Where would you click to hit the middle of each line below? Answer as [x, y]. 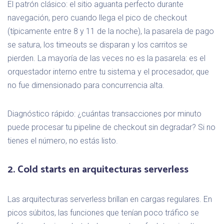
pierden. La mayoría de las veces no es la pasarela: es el [106, 58]
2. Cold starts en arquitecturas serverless [98, 169]
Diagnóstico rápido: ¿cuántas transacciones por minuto [104, 113]
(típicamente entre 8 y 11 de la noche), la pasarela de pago [111, 31]
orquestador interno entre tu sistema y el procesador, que [108, 71]
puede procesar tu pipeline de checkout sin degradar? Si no [111, 127]
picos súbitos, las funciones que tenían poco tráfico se [103, 212]
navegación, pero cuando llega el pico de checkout [97, 17]
